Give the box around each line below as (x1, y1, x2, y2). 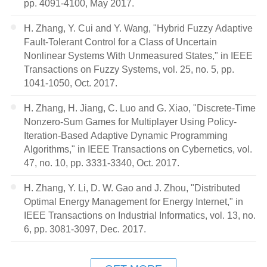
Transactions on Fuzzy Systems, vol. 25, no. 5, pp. (24, 64, 235, 75)
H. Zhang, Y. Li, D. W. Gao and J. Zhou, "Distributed (24, 182, 241, 193)
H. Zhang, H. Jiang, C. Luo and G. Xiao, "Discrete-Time (24, 103, 256, 114)
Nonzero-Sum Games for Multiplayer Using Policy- (24, 116, 237, 128)
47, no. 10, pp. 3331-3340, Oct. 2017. (24, 157, 180, 169)
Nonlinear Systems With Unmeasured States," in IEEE (24, 50, 253, 61)
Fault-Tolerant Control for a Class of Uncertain (24, 36, 218, 48)
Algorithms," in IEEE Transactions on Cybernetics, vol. (24, 144, 253, 155)
